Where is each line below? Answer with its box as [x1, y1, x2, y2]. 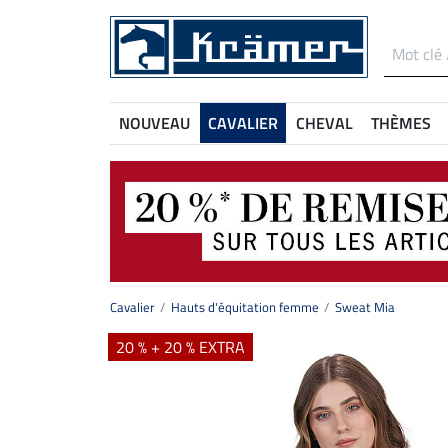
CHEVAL [296, 111, 353, 135]
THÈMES [371, 111, 431, 135]
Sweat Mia [335, 297, 395, 318]
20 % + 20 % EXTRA [116, 335, 245, 360]
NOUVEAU [119, 111, 190, 135]
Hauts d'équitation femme [171, 297, 319, 318]
